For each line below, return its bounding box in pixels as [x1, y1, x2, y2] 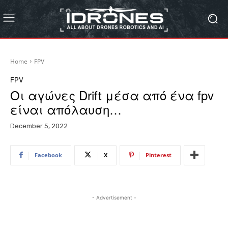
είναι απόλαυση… [10, 100, 122, 118]
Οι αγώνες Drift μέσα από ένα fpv [10, 85, 214, 104]
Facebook [35, 151, 62, 159]
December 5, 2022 [10, 122, 68, 130]
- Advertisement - [92, 194, 136, 201]
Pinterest [146, 151, 172, 159]
